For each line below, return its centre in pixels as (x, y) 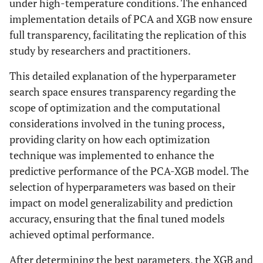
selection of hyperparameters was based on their (122, 187)
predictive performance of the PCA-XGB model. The (129, 171)
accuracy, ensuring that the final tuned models (117, 219)
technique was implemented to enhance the (112, 155)
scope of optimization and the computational (115, 108)
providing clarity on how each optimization (110, 139)
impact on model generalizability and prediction (121, 203)
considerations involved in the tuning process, (117, 124)
